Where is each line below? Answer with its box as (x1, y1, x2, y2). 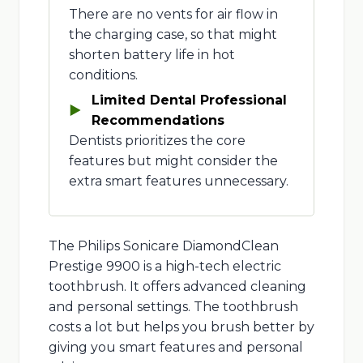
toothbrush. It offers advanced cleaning (48, 278, 306, 294)
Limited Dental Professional (91, 92, 287, 108)
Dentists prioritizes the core (68, 132, 246, 148)
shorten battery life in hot (68, 46, 235, 62)
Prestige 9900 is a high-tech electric (48, 258, 281, 274)
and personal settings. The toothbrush (48, 298, 298, 314)
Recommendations (91, 112, 224, 128)
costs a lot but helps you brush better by (48, 318, 314, 335)
